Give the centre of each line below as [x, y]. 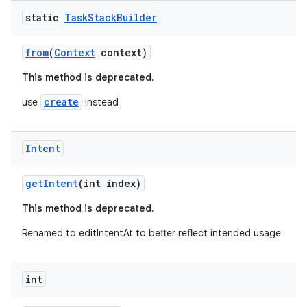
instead [100, 102]
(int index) [110, 183]
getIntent [52, 183]
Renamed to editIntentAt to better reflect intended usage [151, 233]
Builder [137, 17]
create [61, 102]
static [45, 17]
